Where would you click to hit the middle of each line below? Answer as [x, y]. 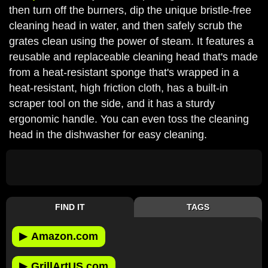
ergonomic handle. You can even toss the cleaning [129, 119]
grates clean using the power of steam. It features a [131, 41]
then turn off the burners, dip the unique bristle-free [130, 10]
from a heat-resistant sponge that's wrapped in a [124, 72]
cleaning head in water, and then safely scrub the [126, 25]
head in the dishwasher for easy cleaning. [108, 134]
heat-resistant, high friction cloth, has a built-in [118, 88]
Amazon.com [65, 236]
